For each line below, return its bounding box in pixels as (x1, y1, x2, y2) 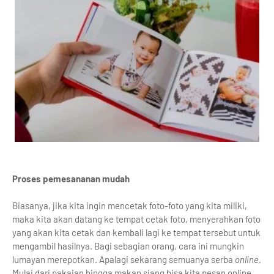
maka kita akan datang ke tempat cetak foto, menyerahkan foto (12, 213, 261, 224)
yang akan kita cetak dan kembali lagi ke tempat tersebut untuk (12, 226, 261, 238)
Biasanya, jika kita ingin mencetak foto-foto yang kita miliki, (12, 199, 247, 211)
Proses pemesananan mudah (12, 172, 130, 184)
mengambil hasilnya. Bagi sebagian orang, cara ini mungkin (12, 240, 244, 251)
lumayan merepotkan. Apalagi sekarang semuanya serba (12, 253, 235, 265)
